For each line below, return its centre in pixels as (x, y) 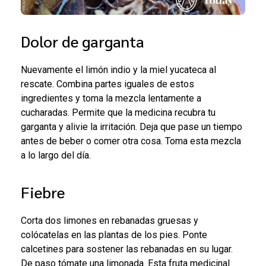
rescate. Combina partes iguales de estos (107, 84)
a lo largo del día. (58, 156)
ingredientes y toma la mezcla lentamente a (111, 99)
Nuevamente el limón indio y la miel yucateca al (118, 70)
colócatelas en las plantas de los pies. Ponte (114, 235)
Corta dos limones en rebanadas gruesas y (110, 221)
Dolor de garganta (83, 41)
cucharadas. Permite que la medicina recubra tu (118, 113)
